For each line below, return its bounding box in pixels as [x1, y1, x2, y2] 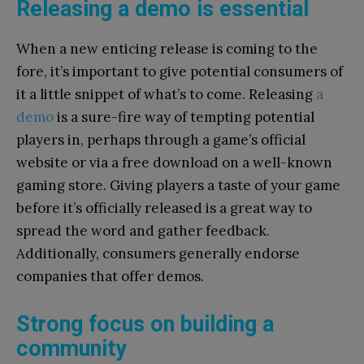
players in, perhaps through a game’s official [16, 130, 305, 149]
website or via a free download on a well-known [16, 153, 332, 171]
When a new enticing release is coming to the [16, 39, 318, 58]
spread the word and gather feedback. [16, 221, 270, 240]
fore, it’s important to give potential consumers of [16, 62, 343, 80]
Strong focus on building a [16, 310, 274, 337]
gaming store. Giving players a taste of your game [16, 175, 340, 194]
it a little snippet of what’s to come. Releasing [16, 84, 316, 103]
